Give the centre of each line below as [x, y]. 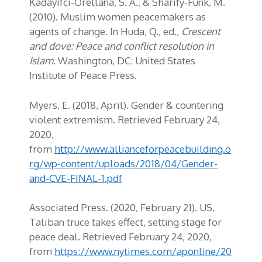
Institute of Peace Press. [84, 75]
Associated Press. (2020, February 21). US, [122, 208]
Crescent [201, 32]
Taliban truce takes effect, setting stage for [125, 222]
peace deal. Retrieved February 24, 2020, [120, 237]
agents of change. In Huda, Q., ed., [105, 32]
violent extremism [71, 119]
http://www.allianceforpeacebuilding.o [143, 149]
